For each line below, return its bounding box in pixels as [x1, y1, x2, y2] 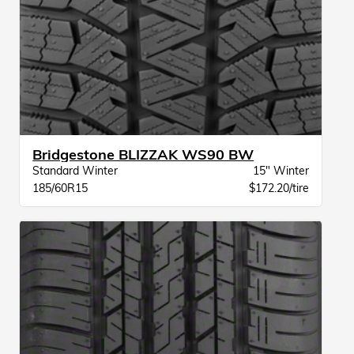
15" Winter [252, 164, 309, 179]
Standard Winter [32, 164, 119, 179]
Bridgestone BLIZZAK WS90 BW [32, 145, 254, 164]
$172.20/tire [248, 181, 309, 196]
